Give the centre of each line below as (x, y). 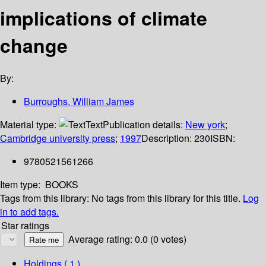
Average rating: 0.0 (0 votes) (127, 239)
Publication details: (144, 125)
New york (205, 125)
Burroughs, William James (79, 102)
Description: (168, 138)
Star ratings (25, 226)
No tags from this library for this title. (166, 198)
